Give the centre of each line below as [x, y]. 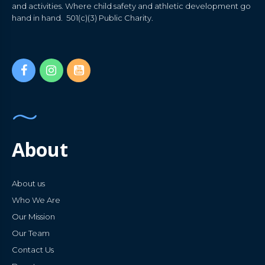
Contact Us [33, 250]
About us [28, 184]
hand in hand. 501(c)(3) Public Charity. [83, 18]
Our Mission [33, 217]
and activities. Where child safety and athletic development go [131, 6]
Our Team [31, 233]
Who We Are [36, 200]
